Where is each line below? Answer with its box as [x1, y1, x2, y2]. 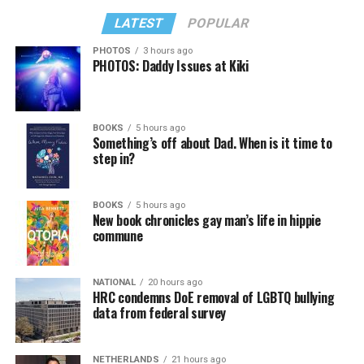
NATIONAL [92, 277, 136, 288]
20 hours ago [147, 277, 202, 288]
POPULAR [186, 15, 252, 32]
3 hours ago [142, 45, 193, 57]
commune [92, 226, 143, 246]
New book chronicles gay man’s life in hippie [92, 210, 321, 231]
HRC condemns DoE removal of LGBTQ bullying [92, 288, 335, 308]
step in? [92, 149, 136, 169]
